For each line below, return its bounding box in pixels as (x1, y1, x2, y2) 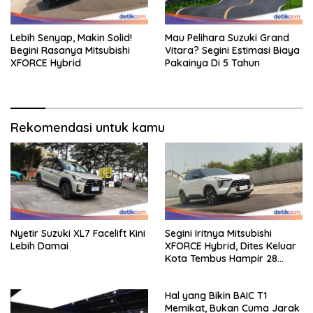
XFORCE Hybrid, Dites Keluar (165, 239, 296, 252)
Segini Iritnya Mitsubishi (165, 226, 272, 240)
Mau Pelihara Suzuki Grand (165, 31, 289, 44)
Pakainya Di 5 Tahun (165, 56, 260, 69)
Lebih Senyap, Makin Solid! (10, 31, 132, 44)
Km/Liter (165, 264, 206, 277)
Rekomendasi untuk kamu (10, 119, 165, 136)
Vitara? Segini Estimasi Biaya (165, 43, 300, 57)
